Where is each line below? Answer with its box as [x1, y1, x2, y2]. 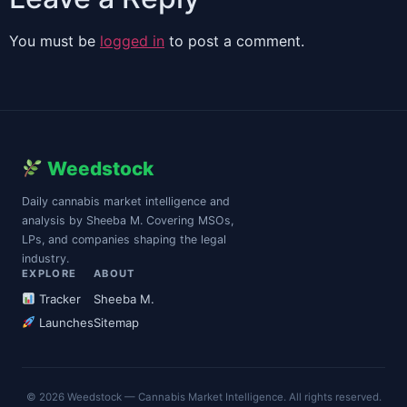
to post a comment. [164, 32, 304, 51]
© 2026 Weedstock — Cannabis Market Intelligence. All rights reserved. [25, 391, 382, 404]
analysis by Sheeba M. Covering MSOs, [22, 213, 233, 227]
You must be [9, 32, 100, 51]
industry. [22, 251, 69, 265]
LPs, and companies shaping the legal [22, 232, 226, 246]
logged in [100, 32, 164, 51]
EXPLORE [22, 266, 77, 280]
